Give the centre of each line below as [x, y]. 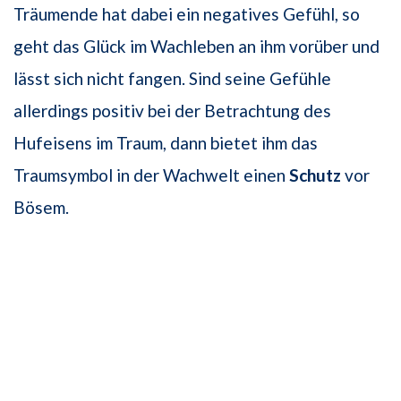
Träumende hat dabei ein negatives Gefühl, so [187, 14]
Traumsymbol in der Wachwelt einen [151, 175]
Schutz [315, 175]
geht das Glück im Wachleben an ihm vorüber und [196, 47]
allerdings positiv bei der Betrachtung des [172, 111]
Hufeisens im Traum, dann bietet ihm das [166, 143]
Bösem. [41, 208]
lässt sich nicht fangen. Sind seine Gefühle [172, 79]
